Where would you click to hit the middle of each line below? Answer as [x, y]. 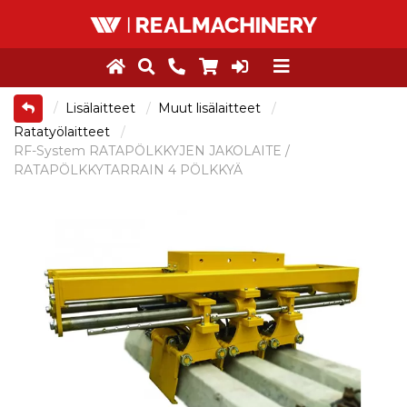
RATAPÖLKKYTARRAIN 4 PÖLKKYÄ [128, 170]
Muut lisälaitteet [211, 108]
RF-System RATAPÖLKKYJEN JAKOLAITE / [152, 151]
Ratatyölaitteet [64, 132]
